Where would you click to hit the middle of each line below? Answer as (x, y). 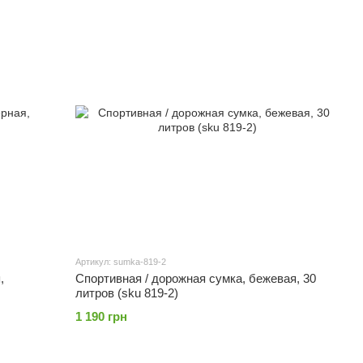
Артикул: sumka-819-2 (121, 262)
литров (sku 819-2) (127, 293)
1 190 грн (102, 317)
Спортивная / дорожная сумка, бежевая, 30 (196, 279)
